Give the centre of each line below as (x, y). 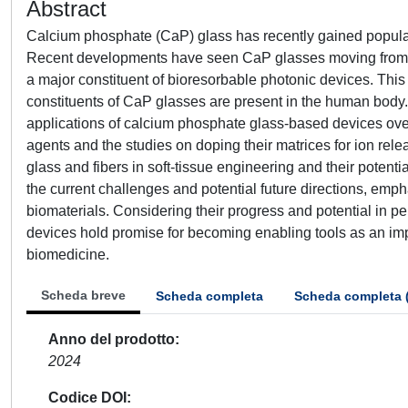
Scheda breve (83, 295)
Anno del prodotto (112, 339)
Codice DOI (87, 398)
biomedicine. (68, 255)
